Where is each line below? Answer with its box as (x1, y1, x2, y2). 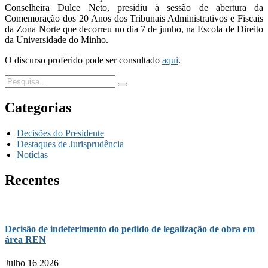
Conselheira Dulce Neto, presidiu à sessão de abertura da (5, 2, 263, 13)
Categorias (5, 99, 71, 115)
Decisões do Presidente (17, 127, 104, 138)
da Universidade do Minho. (5, 34, 108, 45)
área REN (5, 234, 46, 245)
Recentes (5, 172, 59, 188)
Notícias (17, 149, 48, 160)
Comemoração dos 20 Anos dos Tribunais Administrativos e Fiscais (5, 13, 263, 23)
